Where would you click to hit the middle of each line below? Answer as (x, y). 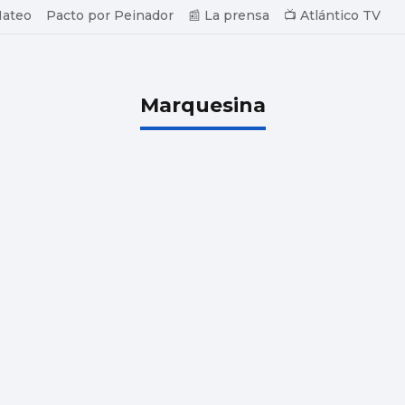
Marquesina (202, 105)
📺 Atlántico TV (332, 15)
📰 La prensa (229, 15)
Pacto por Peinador (110, 15)
